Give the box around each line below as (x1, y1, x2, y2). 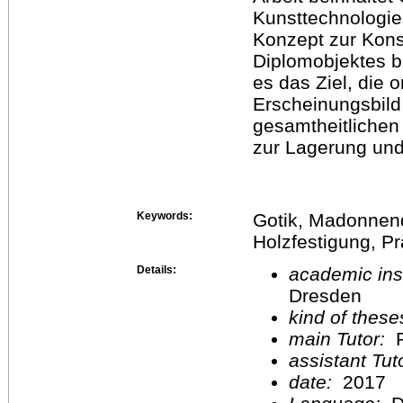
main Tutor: (289, 327, 390, 349)
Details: (137, 263, 176, 276)
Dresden (289, 284, 362, 306)
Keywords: (137, 209, 193, 222)
